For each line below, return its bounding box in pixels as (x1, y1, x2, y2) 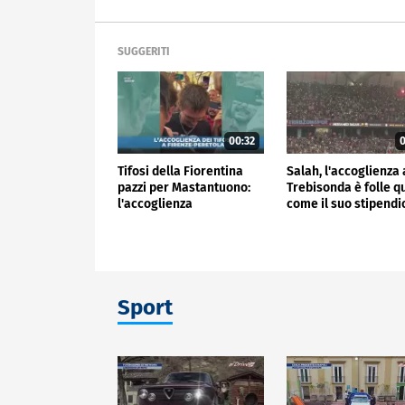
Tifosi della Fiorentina (118, 163, 243, 179)
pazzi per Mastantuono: (118, 179, 250, 195)
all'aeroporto (118, 212, 193, 228)
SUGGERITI (118, 45, 170, 59)
